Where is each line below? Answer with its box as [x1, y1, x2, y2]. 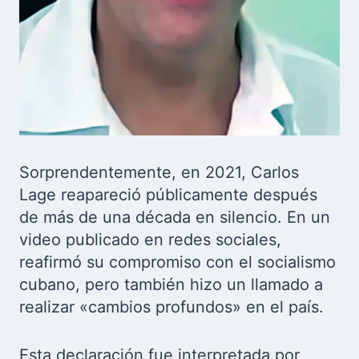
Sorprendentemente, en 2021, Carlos [19, 163, 299, 182]
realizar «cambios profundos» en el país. [19, 297, 324, 317]
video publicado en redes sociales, [19, 230, 281, 249]
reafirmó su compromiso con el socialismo [19, 252, 336, 272]
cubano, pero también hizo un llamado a [19, 275, 323, 294]
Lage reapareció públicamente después [19, 185, 317, 204]
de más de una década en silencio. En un [19, 208, 330, 227]
